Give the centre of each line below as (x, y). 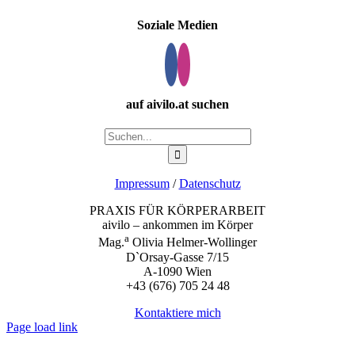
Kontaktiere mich (177, 312)
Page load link (42, 326)
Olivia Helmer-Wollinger (193, 242)
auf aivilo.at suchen (177, 105)
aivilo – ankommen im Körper (177, 225)
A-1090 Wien (177, 271)
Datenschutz (210, 184)
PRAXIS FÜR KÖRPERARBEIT (177, 211)
